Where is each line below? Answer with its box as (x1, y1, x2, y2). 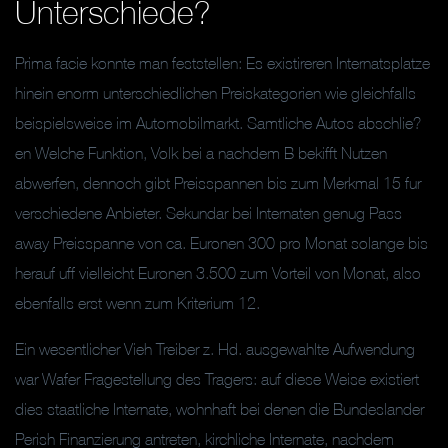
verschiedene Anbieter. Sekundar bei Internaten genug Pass (15, 204, 402, 222)
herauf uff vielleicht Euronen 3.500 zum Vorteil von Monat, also (15, 264, 421, 282)
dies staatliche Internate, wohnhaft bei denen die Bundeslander (15, 400, 424, 418)
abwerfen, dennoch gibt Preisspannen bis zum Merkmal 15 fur (15, 174, 421, 192)
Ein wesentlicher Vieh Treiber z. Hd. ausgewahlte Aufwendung (15, 340, 415, 358)
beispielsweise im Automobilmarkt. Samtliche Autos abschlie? (15, 114, 421, 132)
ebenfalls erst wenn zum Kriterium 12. (15, 294, 260, 312)
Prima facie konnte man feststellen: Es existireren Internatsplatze (15, 54, 430, 72)
